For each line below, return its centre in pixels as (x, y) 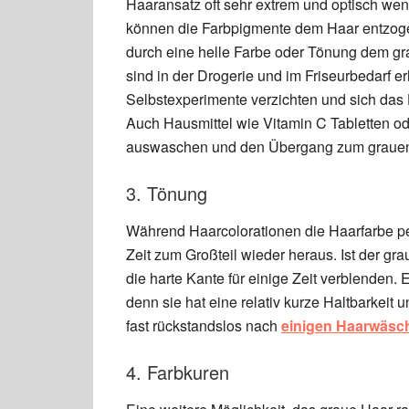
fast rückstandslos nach (204, 325)
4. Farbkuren (178, 372)
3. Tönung (167, 193)
